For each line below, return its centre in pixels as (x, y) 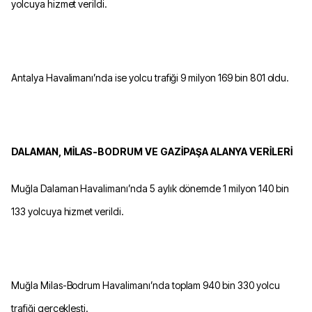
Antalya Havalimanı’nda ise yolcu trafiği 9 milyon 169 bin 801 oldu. (150, 78)
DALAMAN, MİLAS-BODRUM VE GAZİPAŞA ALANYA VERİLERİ (152, 152)
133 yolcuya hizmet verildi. (68, 212)
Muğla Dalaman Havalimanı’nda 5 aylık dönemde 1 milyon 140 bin (150, 189)
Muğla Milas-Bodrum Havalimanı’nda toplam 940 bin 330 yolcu (146, 286)
